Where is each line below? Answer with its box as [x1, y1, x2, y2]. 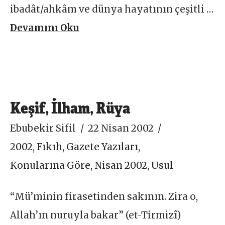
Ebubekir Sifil [10, 122, 76, 134]
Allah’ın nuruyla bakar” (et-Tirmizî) [10, 209, 181, 221]
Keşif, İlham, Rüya [10, 95, 131, 119]
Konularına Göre [10, 159, 91, 171]
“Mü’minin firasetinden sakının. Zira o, [10, 190, 198, 202]
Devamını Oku [10, 22, 80, 34]
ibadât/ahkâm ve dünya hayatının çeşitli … [10, 4, 214, 16]
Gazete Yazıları [66, 141, 139, 153]
